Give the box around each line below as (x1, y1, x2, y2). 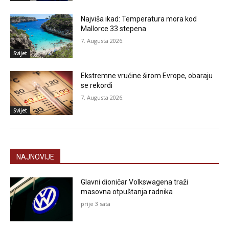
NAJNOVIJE (16, 153, 54, 162)
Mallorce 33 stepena (81, 24, 147, 33)
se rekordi (81, 81, 113, 90)
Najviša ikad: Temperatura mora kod (81, 14, 197, 23)
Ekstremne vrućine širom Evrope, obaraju (81, 72, 213, 80)
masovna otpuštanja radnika (81, 188, 173, 196)
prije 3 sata (81, 200, 111, 208)
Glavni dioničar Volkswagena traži (81, 178, 189, 187)
